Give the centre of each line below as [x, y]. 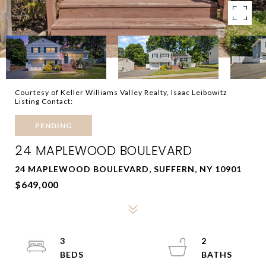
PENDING [53, 126]
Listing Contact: [46, 101]
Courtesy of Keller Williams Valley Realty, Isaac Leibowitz [121, 92]
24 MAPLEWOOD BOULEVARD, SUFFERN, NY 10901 [128, 169]
